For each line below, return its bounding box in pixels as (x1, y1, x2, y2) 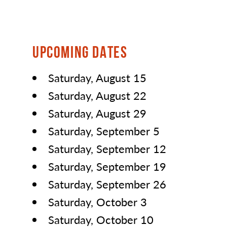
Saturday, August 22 (48, 87, 147, 104)
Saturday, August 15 (48, 69, 147, 86)
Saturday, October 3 (48, 194, 147, 210)
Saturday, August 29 (48, 105, 147, 122)
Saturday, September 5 (48, 123, 160, 139)
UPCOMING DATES (32, 43, 128, 61)
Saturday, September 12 (48, 140, 166, 157)
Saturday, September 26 (48, 176, 166, 193)
